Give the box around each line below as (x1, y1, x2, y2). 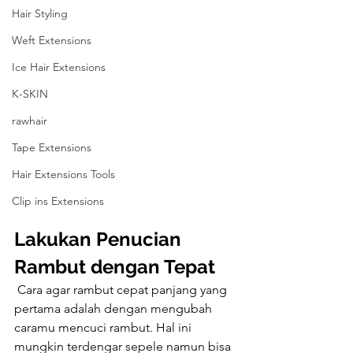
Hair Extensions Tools (12, 167, 115, 181)
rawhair (12, 113, 47, 128)
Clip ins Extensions (12, 194, 104, 208)
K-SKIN (12, 87, 48, 101)
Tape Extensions (12, 140, 91, 154)
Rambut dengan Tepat (14, 255, 215, 279)
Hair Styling (12, 6, 68, 20)
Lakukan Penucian (14, 228, 186, 251)
